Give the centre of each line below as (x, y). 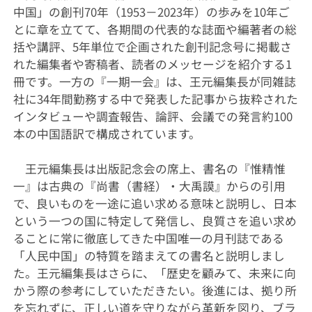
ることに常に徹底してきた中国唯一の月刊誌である (148, 239)
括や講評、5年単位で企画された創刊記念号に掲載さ (152, 47)
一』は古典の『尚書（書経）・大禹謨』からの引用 (149, 186)
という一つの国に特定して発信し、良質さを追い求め (155, 221)
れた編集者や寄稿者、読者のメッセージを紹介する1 (152, 64)
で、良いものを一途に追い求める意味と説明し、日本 (155, 204)
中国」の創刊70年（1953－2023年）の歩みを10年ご (151, 12)
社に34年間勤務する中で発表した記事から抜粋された (155, 99)
